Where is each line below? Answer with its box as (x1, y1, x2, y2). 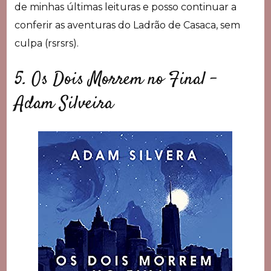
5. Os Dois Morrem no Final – (14, 67, 217, 93)
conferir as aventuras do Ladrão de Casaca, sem (14, 19, 240, 31)
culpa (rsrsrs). (14, 38, 79, 50)
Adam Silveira (14, 91, 113, 117)
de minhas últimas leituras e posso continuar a (14, 1, 237, 13)
